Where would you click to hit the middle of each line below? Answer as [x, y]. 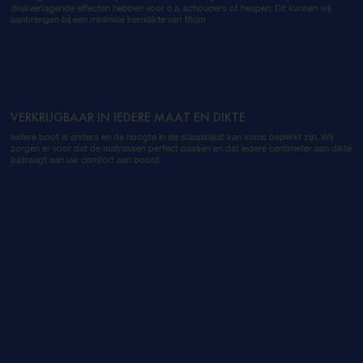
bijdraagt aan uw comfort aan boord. [85, 160]
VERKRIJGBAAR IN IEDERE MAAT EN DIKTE [128, 119]
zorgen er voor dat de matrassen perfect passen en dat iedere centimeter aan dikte [181, 149]
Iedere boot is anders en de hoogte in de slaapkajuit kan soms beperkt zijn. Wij [171, 137]
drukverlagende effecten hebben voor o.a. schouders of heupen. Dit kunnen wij [170, 9]
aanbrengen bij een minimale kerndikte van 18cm [107, 20]
